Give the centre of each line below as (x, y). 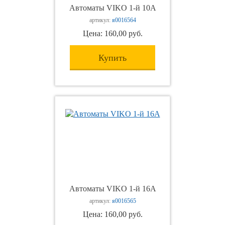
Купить (113, 58)
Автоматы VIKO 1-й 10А (113, 8)
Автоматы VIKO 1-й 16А (113, 189)
